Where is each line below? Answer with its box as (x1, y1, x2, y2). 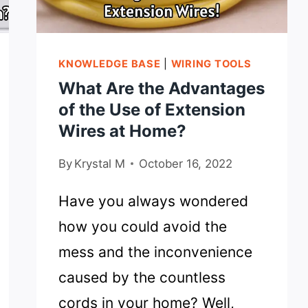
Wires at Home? (58, 121, 187, 142)
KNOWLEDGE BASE (58, 58, 161, 71)
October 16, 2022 (139, 157, 233, 171)
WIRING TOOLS (170, 58, 252, 71)
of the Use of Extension (58, 100, 246, 120)
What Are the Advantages (58, 78, 265, 99)
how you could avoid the (58, 218, 228, 236)
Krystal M (74, 157, 126, 171)
